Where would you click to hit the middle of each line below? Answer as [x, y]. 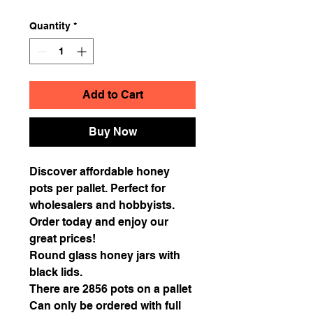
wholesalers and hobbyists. [102, 205]
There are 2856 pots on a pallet [110, 289]
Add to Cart [112, 94]
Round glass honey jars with [105, 255]
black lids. [56, 272]
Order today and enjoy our [99, 221]
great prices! [63, 238]
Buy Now [112, 131]
